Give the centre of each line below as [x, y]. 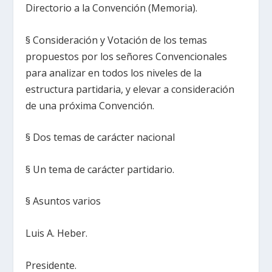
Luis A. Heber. [57, 233]
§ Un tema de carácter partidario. [100, 169]
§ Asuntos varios [63, 201]
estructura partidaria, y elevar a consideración [130, 89]
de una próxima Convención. [90, 105]
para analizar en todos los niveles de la [114, 73]
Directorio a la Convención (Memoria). [112, 8]
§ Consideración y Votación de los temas [117, 40]
